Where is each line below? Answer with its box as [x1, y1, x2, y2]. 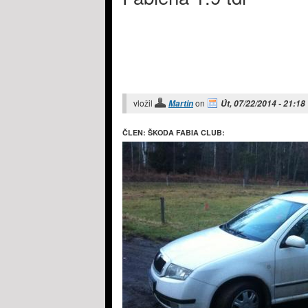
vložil [133, 97, 155, 109]
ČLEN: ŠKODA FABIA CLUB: [122, 127, 227, 138]
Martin [168, 98, 193, 110]
